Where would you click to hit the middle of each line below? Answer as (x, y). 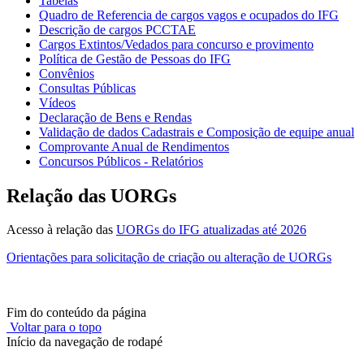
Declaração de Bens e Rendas (115, 117)
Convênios (67, 73)
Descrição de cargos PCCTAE (117, 29)
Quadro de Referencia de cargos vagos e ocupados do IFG (189, 15)
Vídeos (57, 102)
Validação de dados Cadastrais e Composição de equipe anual (197, 132)
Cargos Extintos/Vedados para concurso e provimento (176, 44)
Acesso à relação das (61, 230)
